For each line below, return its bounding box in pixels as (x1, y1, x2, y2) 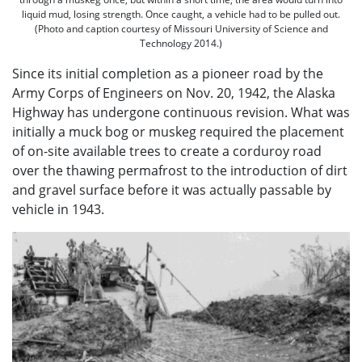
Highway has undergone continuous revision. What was (12, 103, 350, 121)
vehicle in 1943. (12, 200, 104, 218)
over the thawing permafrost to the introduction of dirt (12, 161, 347, 179)
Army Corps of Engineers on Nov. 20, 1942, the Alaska (12, 83, 335, 102)
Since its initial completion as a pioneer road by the (12, 64, 323, 82)
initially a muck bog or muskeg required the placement (12, 122, 344, 141)
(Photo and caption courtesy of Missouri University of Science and (34, 21, 328, 36)
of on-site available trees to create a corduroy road (12, 141, 322, 160)
